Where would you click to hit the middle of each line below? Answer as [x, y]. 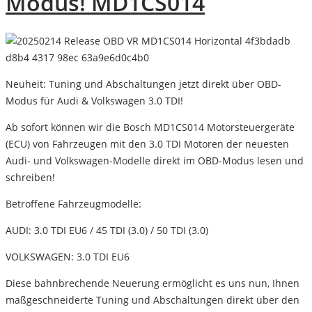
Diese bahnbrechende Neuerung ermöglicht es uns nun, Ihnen [153, 283]
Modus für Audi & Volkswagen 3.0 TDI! [94, 100]
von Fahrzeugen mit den [89, 143]
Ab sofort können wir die [64, 127]
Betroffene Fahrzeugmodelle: [73, 203]
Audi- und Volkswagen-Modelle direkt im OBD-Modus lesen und [155, 160]
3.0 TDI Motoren [186, 143]
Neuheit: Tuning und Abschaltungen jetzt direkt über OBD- [143, 84]
